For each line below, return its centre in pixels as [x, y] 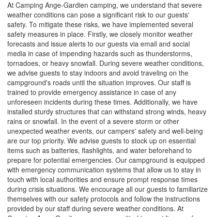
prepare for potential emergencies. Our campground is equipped [106, 160]
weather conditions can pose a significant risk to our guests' [98, 15]
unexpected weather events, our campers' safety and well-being [105, 131]
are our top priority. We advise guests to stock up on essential [101, 141]
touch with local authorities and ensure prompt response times [102, 179]
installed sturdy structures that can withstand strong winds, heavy [107, 112]
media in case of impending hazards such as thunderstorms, [100, 54]
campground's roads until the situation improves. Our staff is [99, 83]
